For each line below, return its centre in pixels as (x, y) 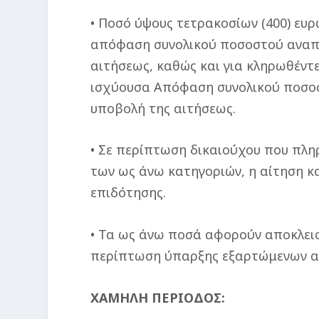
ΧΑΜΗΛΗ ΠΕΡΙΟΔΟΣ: (158, 298)
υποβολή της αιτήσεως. (163, 108)
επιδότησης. (129, 193)
